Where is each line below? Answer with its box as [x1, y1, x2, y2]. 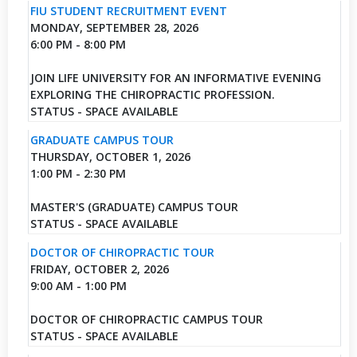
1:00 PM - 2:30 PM [29, 165, 126, 181]
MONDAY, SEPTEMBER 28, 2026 [29, 19, 198, 35]
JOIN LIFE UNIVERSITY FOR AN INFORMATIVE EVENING [29, 69, 321, 85]
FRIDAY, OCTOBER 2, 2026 [29, 261, 169, 277]
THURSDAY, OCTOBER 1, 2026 [29, 148, 190, 164]
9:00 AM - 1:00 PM [29, 277, 127, 293]
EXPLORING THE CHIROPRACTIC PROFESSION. [29, 86, 275, 102]
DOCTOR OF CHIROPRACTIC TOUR [29, 244, 214, 260]
